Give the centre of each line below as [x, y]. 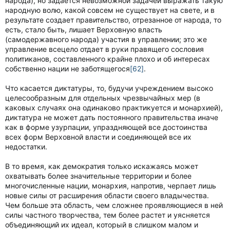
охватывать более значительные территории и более [98, 176]
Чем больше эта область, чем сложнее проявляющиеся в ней [114, 205]
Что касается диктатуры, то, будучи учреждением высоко [109, 88]
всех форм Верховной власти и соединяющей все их [98, 137]
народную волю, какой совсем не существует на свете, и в [110, 10]
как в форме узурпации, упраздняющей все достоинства [106, 127]
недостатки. [26, 147]
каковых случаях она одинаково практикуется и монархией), [114, 108]
